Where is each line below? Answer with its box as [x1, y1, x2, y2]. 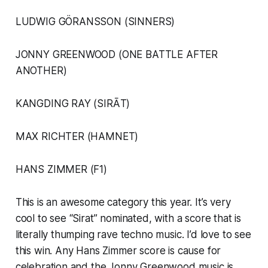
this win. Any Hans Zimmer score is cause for [15, 245, 221, 257]
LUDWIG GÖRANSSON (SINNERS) [15, 16, 175, 28]
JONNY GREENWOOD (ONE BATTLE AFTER [15, 48, 218, 61]
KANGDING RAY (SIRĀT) [15, 98, 130, 110]
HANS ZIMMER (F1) [15, 163, 107, 176]
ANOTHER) [15, 65, 67, 77]
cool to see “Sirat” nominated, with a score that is [15, 212, 242, 225]
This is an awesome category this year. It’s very [15, 196, 231, 209]
